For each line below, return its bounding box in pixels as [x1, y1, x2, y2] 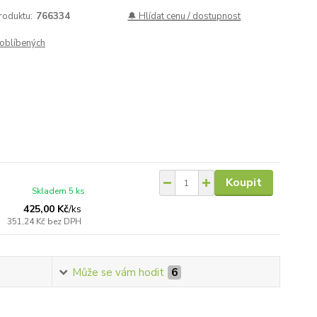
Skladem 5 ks [32, 185, 86, 197]
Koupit [225, 175, 262, 190]
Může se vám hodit [72, 265, 165, 279]
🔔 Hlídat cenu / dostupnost [127, 10, 241, 23]
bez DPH [47, 216, 82, 227]
